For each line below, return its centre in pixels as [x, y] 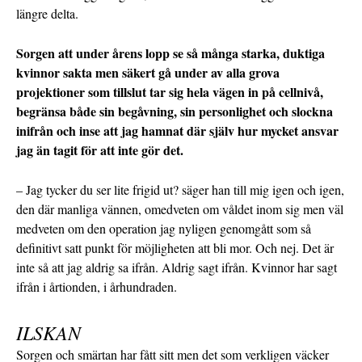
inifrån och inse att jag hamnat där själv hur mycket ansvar [177, 131]
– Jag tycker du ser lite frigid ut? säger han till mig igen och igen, [180, 190]
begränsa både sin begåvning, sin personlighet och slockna [175, 112]
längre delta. [47, 14]
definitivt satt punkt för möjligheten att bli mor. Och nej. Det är [175, 248]
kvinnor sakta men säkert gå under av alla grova [148, 73]
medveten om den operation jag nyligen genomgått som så [164, 229]
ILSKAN [48, 333]
